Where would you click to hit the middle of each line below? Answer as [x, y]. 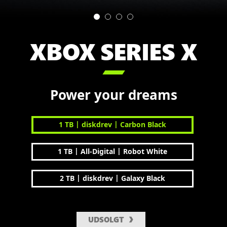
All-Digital [98, 152]
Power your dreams [113, 95]
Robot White [145, 152]
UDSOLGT [106, 220]
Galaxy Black [143, 178]
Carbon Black [143, 125]
